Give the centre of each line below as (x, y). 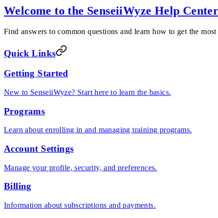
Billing (18, 186)
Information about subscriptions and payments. (80, 205)
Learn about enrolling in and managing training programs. (98, 130)
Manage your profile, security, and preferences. (81, 167)
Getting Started (36, 73)
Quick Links (30, 54)
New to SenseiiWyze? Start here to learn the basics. (88, 92)
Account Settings (39, 149)
